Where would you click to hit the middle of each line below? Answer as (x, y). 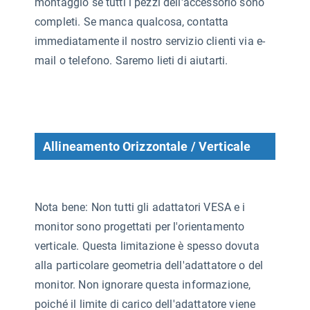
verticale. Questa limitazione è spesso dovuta (147, 246)
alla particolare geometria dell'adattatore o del (149, 265)
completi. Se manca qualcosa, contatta (132, 21)
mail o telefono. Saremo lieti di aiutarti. (131, 60)
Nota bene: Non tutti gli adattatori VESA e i (140, 207)
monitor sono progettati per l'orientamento (140, 226)
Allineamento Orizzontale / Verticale (147, 146)
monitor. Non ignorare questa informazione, (143, 284)
